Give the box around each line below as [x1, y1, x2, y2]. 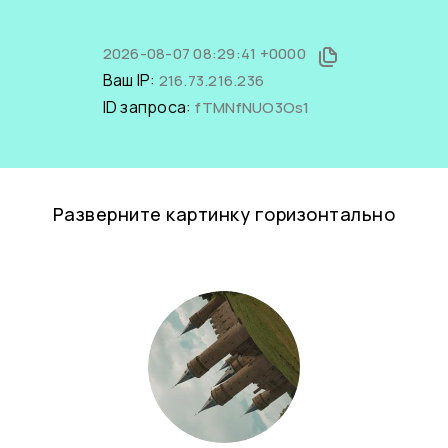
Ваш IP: [102, 69, 159, 91]
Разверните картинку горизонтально [52, 202, 396, 226]
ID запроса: [102, 96, 195, 118]
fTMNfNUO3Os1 [194, 97, 310, 118]
